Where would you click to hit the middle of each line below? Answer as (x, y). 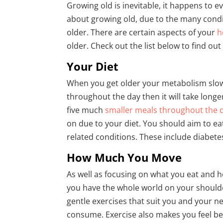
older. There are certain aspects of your (142, 33)
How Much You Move (124, 158)
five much (86, 110)
